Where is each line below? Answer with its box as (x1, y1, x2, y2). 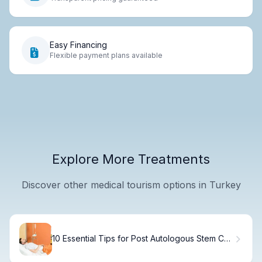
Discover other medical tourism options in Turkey (21, 178, 241, 191)
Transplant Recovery (52, 243, 133, 254)
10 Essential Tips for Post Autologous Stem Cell (52, 233, 233, 244)
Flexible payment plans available (50, 51, 163, 60)
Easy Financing (50, 40, 107, 50)
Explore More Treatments (52, 151, 210, 167)
